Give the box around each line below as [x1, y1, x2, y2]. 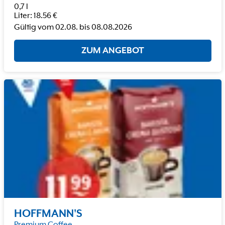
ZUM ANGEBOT [81, 45, 144, 56]
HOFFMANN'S [14, 207, 82, 220]
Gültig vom [14, 23, 54, 32]
